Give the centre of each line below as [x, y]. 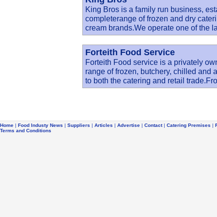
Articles [104, 125]
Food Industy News [40, 125]
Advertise [129, 125]
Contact [153, 125]
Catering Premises [189, 125]
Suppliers [79, 125]
